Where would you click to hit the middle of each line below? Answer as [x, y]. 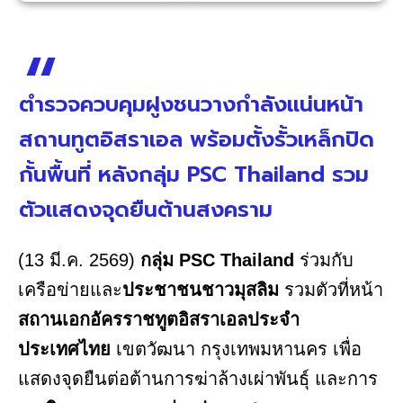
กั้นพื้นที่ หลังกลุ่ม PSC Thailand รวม [194, 175]
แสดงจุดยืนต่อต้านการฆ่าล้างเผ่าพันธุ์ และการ [198, 379]
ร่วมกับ [324, 260]
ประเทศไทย [64, 349]
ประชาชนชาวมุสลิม [201, 290]
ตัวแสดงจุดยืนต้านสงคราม [146, 210]
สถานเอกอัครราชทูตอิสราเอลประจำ [159, 320]
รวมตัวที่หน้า [331, 290]
